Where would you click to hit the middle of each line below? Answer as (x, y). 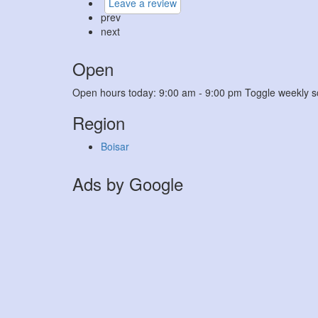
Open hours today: (116, 92)
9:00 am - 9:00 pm (201, 92)
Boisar (115, 146)
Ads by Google (128, 183)
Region (99, 122)
